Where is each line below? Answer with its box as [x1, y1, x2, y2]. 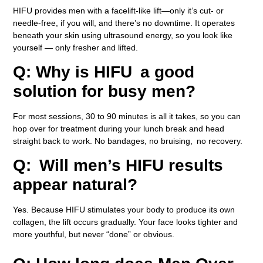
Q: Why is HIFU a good [13, 63, 195, 82]
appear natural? [13, 176, 138, 194]
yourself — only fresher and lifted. [13, 42, 139, 52]
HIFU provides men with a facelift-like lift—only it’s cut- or [13, 5, 224, 15]
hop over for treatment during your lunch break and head [13, 124, 225, 134]
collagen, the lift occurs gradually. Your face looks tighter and [13, 217, 238, 227]
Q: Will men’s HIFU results [13, 156, 224, 175]
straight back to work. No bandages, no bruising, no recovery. [13, 136, 243, 146]
